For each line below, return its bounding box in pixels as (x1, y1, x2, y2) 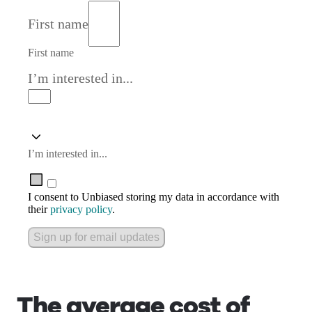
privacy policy (50, 203, 112, 215)
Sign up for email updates (33, 231, 159, 243)
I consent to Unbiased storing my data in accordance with (28, 191, 279, 203)
